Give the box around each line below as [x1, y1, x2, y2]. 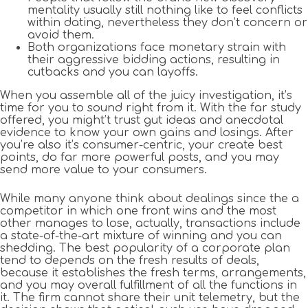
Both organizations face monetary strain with [27, 41, 286, 54]
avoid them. [27, 29, 94, 42]
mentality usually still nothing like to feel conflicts [27, 4, 302, 17]
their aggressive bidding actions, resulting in [27, 54, 280, 67]
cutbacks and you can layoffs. [27, 66, 198, 79]
